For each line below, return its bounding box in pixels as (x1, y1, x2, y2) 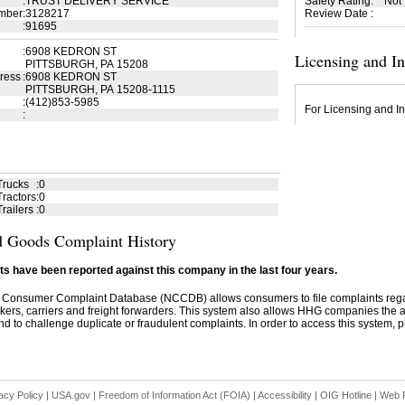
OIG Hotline (319, 390, 372, 400)
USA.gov (51, 390, 90, 400)
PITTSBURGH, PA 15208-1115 (24, 83, 175, 96)
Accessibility (257, 390, 312, 400)
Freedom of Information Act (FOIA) (98, 390, 250, 400)
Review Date (304, 7, 368, 20)
